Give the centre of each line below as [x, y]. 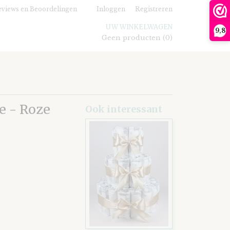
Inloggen [111, 9]
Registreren [154, 9]
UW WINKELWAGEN [139, 27]
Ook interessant [124, 109]
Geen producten [132, 38]
